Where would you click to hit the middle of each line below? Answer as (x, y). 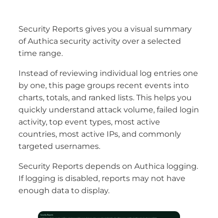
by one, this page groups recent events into (104, 86)
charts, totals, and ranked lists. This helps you (105, 98)
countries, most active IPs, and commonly (100, 134)
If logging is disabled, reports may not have (102, 179)
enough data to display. (64, 191)
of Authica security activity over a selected (100, 41)
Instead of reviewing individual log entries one (108, 73)
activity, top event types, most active (89, 122)
